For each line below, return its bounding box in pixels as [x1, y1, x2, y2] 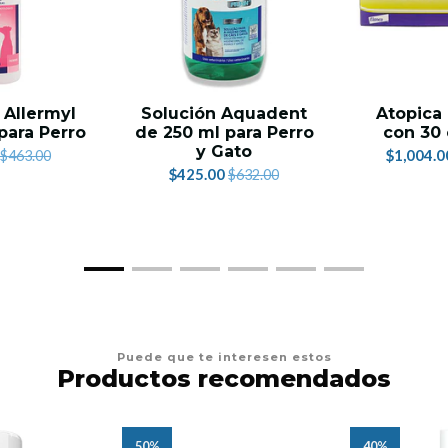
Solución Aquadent [141, 104, 307, 124]
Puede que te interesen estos [116, 350, 332, 365]
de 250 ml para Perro [134, 123, 314, 143]
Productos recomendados [57, 364, 391, 394]
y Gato [196, 142, 252, 162]
